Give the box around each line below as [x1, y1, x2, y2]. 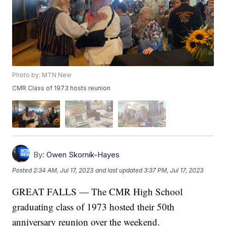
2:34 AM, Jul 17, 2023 [33, 166, 94, 175]
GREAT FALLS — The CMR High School [12, 185, 183, 198]
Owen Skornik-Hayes [46, 149, 120, 159]
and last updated [95, 166, 143, 175]
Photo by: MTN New [12, 71, 72, 79]
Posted [12, 166, 34, 175]
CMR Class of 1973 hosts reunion [12, 84, 111, 92]
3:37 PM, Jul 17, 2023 [144, 166, 204, 175]
